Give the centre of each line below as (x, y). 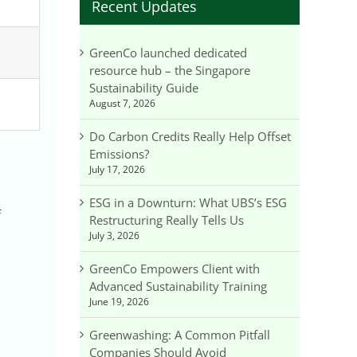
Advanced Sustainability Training (178, 286)
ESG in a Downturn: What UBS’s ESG (188, 202)
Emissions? (119, 153)
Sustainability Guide (144, 87)
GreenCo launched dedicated (168, 52)
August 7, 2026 (122, 103)
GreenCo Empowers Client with (175, 268)
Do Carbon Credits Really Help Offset (190, 136)
